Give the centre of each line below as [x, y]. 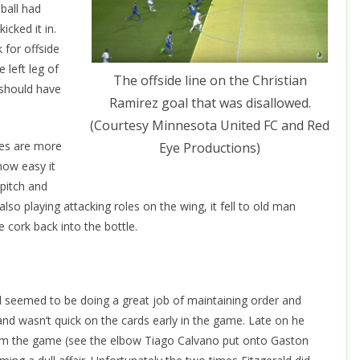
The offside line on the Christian [210, 81]
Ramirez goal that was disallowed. [210, 103]
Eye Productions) [210, 148]
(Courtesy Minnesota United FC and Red [210, 126]
